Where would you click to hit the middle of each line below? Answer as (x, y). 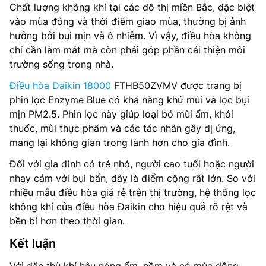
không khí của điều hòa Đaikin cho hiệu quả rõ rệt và (129, 207)
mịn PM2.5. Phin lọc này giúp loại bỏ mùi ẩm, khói (121, 114)
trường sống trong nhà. (61, 64)
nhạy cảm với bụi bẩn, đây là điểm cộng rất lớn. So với (132, 178)
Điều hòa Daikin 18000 (60, 86)
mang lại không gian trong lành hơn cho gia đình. (120, 143)
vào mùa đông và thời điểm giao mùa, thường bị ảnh (128, 22)
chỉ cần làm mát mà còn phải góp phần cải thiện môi (127, 50)
